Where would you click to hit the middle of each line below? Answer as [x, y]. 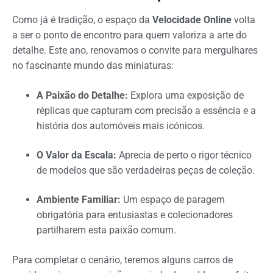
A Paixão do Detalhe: [82, 96]
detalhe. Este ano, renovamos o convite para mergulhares [135, 51]
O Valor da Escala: [76, 155]
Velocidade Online [192, 20]
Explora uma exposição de [186, 96]
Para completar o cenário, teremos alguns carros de [122, 260]
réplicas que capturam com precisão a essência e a [146, 111]
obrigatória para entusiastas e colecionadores [135, 214]
